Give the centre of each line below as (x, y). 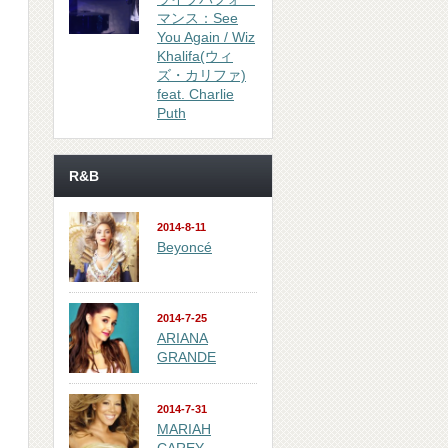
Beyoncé (184, 247)
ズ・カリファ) (201, 75)
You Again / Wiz (206, 37)
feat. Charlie (195, 94)
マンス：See (197, 18)
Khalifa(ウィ (195, 56)
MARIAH (184, 429)
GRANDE (186, 357)
